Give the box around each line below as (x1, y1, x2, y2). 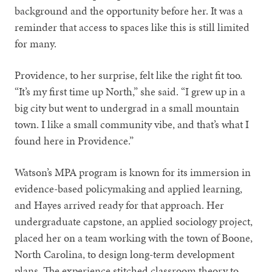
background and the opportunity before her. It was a (15, 2, 243, 18)
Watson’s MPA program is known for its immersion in (15, 164, 251, 180)
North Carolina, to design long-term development (15, 246, 235, 262)
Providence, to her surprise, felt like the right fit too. (15, 67, 243, 83)
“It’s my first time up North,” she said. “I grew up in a (15, 83, 246, 99)
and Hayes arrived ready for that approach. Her (15, 197, 225, 212)
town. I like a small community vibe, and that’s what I (15, 116, 250, 132)
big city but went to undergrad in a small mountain (15, 100, 240, 115)
